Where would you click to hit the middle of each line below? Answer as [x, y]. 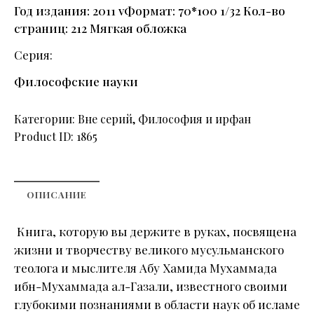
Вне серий [105, 119]
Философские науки [76, 81]
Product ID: [45, 137]
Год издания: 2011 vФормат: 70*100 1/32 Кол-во [150, 11]
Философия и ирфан [194, 119]
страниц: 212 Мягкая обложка [100, 28]
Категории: [46, 119]
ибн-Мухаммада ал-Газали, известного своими [151, 286]
